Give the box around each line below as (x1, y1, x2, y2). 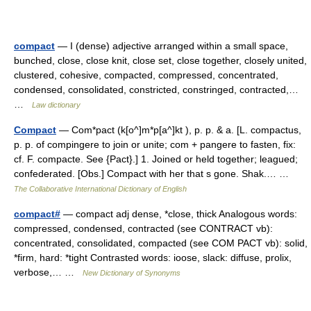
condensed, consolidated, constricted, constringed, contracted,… (14, 84, 299, 95)
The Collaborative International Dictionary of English (14, 185, 187, 193)
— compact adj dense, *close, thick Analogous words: (60, 208, 297, 219)
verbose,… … (14, 267, 83, 278)
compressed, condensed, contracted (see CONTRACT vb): (14, 223, 273, 234)
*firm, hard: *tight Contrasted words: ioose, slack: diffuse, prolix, (14, 252, 292, 263)
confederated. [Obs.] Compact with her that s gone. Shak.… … (14, 168, 294, 179)
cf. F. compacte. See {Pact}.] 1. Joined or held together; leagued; (14, 153, 298, 165)
